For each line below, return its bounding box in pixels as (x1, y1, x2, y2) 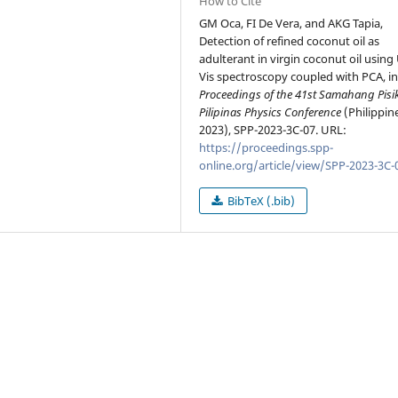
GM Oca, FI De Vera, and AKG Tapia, (199, 14, 384, 31)
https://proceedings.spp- (199, 139, 334, 155)
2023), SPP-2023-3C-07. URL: (199, 121, 347, 138)
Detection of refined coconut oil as (199, 32, 380, 49)
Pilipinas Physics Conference (199, 103, 342, 120)
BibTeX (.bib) (225, 192, 296, 209)
